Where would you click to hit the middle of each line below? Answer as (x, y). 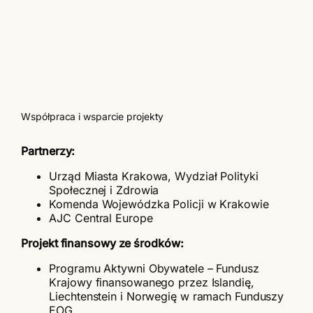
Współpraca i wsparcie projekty (93, 116)
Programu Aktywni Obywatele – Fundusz (154, 268)
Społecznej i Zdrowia (104, 190)
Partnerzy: (48, 151)
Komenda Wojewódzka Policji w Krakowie (159, 204)
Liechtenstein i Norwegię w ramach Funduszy (167, 296)
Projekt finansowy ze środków (101, 243)
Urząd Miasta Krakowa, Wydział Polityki (154, 176)
